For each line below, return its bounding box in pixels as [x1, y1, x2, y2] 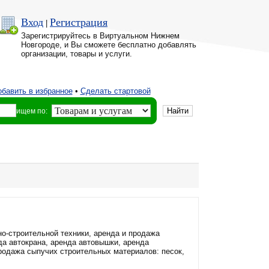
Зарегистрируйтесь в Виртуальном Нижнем [21, 31, 180, 40]
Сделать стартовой [80, 86, 151, 95]
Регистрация [50, 16, 107, 28]
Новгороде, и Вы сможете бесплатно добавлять [21, 40, 196, 49]
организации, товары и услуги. [21, 49, 132, 58]
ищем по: [16, 107, 47, 115]
